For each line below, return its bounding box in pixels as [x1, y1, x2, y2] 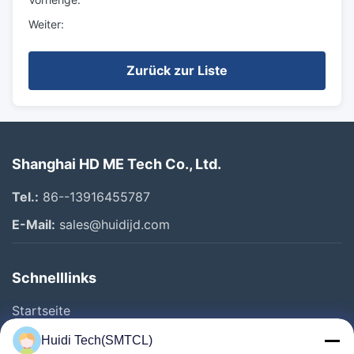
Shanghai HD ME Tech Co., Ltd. [12, 156, 221, 172]
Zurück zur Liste [126, 62, 228, 78]
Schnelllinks [12, 269, 96, 286]
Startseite [12, 303, 70, 318]
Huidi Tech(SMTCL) [41, 333, 153, 347]
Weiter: [28, 17, 64, 31]
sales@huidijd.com [55, 217, 170, 232]
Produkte [12, 330, 66, 346]
